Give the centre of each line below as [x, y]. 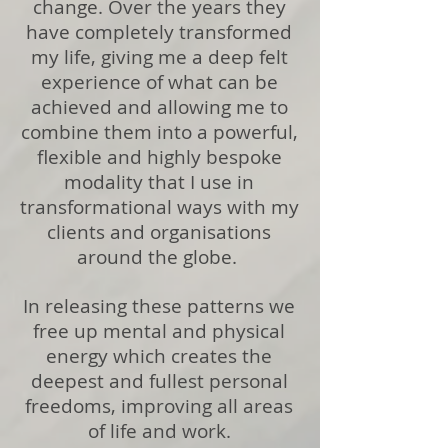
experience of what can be [159, 82]
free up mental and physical [159, 331]
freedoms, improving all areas [159, 406]
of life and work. [159, 431]
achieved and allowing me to [159, 107]
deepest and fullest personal [159, 381]
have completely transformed [159, 32]
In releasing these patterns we [159, 306]
